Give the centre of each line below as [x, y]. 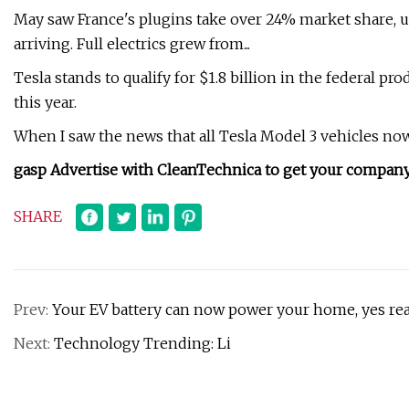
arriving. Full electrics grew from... [132, 44]
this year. [45, 103]
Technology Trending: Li [142, 344]
